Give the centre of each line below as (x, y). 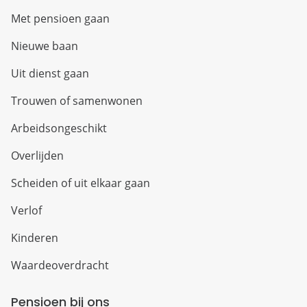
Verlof (26, 211)
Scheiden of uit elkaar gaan (81, 183)
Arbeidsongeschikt (59, 128)
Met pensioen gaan (60, 19)
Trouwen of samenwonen (77, 101)
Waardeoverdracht (60, 266)
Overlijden (37, 156)
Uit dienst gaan (50, 74)
